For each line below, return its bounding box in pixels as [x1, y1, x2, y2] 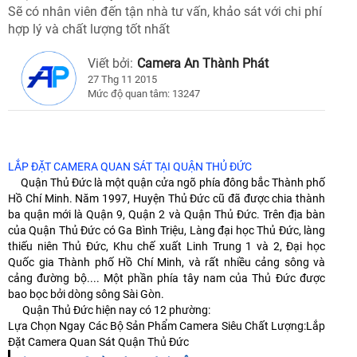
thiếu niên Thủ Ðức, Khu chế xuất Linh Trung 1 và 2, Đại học [8, 240, 325, 253]
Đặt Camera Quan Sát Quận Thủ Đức [8, 335, 189, 349]
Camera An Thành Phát [137, 56, 269, 72]
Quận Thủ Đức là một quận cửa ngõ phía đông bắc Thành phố [8, 176, 325, 190]
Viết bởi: [88, 56, 133, 72]
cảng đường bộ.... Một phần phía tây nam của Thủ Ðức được [8, 272, 325, 285]
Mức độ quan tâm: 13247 [88, 88, 200, 100]
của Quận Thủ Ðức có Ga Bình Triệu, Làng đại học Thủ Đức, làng [8, 224, 325, 237]
